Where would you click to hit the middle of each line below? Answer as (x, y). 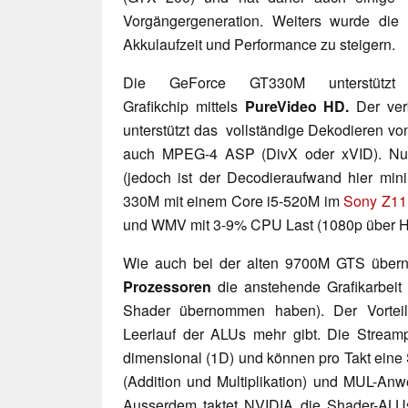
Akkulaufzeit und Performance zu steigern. (259, 44)
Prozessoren (167, 286)
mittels (216, 106)
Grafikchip (156, 106)
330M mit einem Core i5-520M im (234, 200)
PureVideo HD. (293, 106)
